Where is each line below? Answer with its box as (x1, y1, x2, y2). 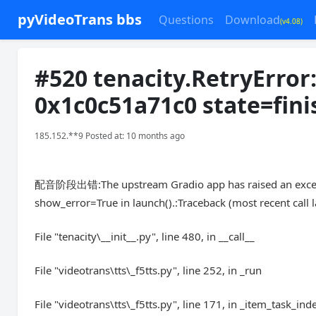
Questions (159, 12, 214, 28)
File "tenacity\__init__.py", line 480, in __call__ (35, 229, 255, 243)
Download (225, 12, 281, 28)
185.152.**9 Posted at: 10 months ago (35, 130, 186, 142)
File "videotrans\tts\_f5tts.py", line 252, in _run (35, 263, 262, 277)
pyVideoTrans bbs (18, 10, 142, 29)
